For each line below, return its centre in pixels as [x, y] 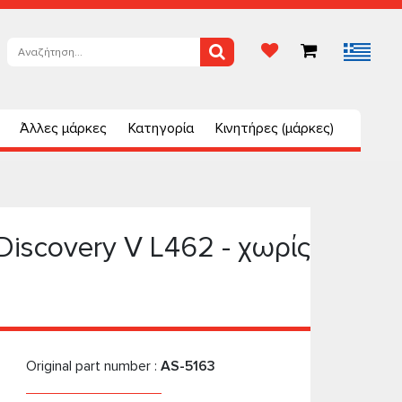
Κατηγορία [161, 128]
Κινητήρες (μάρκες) [275, 128]
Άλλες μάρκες [63, 128]
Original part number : [93, 366]
